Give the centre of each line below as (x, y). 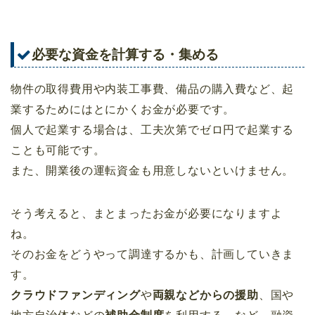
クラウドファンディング (76, 295)
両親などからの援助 (205, 295)
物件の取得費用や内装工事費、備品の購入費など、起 (153, 89)
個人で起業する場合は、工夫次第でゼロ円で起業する (153, 129)
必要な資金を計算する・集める (125, 54)
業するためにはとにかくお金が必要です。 (123, 109)
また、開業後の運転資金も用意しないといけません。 (153, 170)
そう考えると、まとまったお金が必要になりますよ (147, 213)
